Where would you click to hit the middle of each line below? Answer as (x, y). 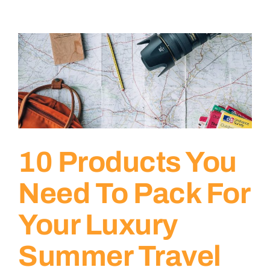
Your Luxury (98, 225)
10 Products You (127, 162)
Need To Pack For (134, 193)
